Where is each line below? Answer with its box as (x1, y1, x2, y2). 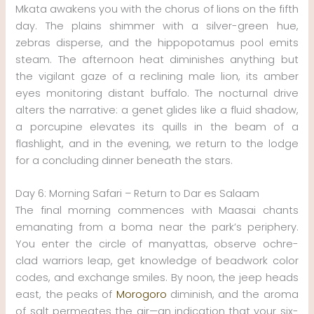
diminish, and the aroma (166, 287, 299, 302)
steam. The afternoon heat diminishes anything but (15, 52, 299, 67)
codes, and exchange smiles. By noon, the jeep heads (15, 271, 299, 285)
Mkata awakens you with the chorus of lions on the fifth (15, 1, 299, 16)
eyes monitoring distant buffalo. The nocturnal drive (15, 86, 299, 100)
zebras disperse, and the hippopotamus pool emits (15, 35, 299, 50)
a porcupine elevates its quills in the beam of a (15, 119, 299, 134)
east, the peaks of (15, 287, 116, 302)
